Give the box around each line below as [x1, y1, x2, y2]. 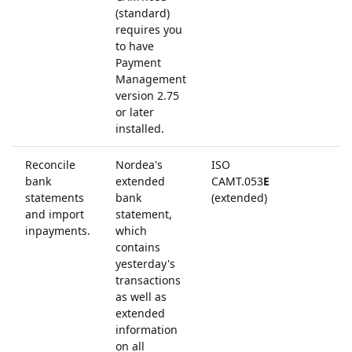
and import [25, 207, 84, 222]
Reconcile [25, 157, 75, 172]
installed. [115, 121, 164, 136]
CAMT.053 [211, 174, 263, 189]
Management [115, 71, 186, 86]
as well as [115, 289, 167, 304]
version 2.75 [115, 88, 179, 103]
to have [115, 38, 154, 53]
